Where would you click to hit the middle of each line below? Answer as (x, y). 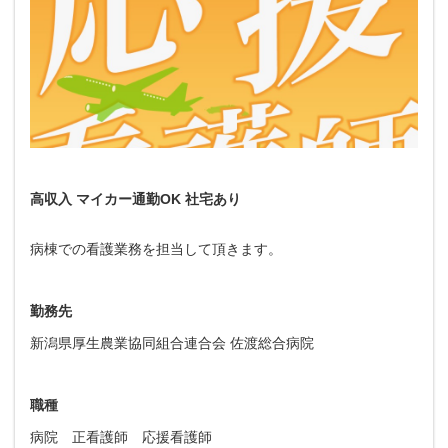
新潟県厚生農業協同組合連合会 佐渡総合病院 (172, 342)
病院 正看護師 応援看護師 (121, 436)
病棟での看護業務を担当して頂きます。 (156, 248)
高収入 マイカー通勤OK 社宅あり (135, 198)
